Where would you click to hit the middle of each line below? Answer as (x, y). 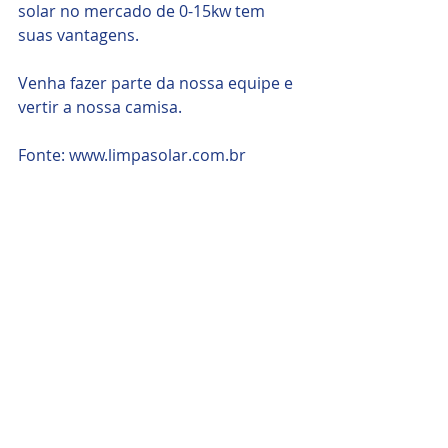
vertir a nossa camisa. (100, 107)
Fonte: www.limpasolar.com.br (136, 155)
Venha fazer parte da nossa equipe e (157, 83)
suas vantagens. (78, 35)
